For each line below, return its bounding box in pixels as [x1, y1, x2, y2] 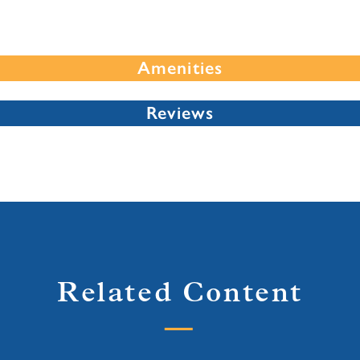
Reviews [145, 101, 215, 124]
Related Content [57, 280, 303, 309]
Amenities [137, 56, 223, 79]
